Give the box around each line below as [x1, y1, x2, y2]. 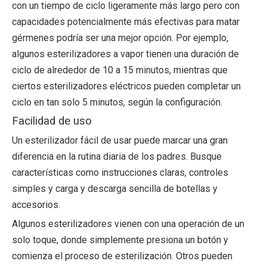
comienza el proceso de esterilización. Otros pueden [12, 250, 232, 262]
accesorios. [12, 199, 60, 210]
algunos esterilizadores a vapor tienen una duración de [12, 48, 239, 60]
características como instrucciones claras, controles [12, 167, 228, 178]
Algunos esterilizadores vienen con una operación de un [12, 218, 244, 229]
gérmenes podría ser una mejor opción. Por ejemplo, [12, 32, 228, 44]
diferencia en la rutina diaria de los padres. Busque [12, 151, 222, 162]
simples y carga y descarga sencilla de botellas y [12, 183, 218, 194]
